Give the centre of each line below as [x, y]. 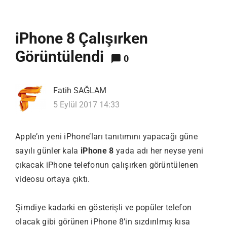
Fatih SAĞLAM [80, 90]
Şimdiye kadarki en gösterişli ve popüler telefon [104, 207]
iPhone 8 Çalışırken [82, 38]
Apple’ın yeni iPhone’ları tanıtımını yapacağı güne [106, 136]
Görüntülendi [60, 56]
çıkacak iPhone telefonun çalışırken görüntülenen [107, 165]
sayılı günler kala [48, 150]
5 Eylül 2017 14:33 [86, 104]
